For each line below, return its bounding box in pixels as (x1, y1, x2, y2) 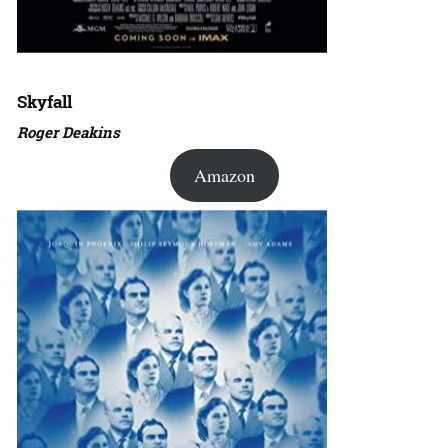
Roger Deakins (17, 122, 120, 143)
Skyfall (17, 90, 72, 114)
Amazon (193, 163, 255, 188)
